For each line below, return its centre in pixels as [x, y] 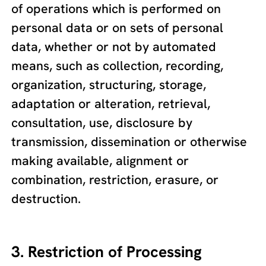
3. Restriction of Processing [107, 251]
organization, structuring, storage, [109, 85]
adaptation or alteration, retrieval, [111, 104]
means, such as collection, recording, [118, 66]
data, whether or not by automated [114, 47]
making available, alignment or [100, 161]
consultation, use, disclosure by [102, 123]
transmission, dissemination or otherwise [129, 142]
